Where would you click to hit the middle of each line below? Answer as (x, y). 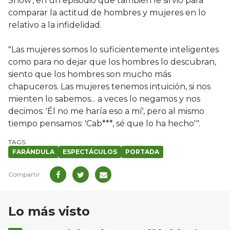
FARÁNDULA (33, 152)
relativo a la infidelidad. (55, 25)
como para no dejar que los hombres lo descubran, (112, 62)
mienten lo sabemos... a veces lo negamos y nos (104, 99)
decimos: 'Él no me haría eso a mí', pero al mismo (106, 111)
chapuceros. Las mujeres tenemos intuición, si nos (109, 87)
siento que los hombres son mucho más (90, 74)
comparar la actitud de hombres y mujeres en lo (107, 13)
